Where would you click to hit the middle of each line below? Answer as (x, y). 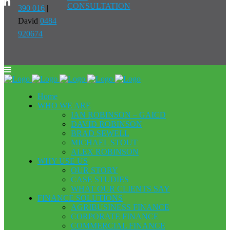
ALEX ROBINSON (105, 151)
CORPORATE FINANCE (115, 216)
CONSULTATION (99, 6)
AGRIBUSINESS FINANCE (120, 207)
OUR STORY (94, 170)
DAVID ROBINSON (107, 124)
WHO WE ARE (64, 105)
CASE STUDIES (100, 179)
